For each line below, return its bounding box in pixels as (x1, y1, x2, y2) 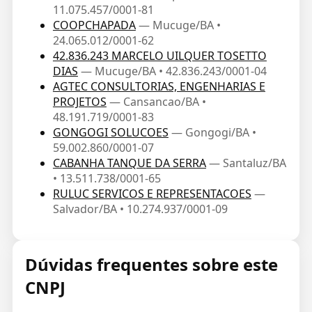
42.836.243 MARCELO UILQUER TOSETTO (52, 48, 267, 63)
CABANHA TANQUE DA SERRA (52, 155, 206, 171)
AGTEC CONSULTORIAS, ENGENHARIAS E (52, 79, 265, 94)
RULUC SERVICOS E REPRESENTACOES (52, 186, 251, 201)
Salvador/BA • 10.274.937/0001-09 (52, 201, 228, 217)
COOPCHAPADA (52, 17, 136, 33)
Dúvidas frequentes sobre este (24, 253, 278, 276)
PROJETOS (52, 94, 107, 109)
